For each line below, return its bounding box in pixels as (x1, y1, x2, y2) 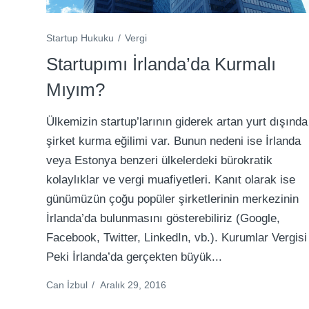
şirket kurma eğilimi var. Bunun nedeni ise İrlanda (46, 134, 301, 148)
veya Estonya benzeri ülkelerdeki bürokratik (46, 153, 273, 167)
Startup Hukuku (46, 32, 114, 43)
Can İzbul (46, 279, 88, 290)
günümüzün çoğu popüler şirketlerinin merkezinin (46, 192, 299, 206)
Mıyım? (46, 79, 106, 100)
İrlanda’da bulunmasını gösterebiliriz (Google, (46, 211, 281, 225)
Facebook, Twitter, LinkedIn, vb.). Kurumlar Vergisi (46, 230, 308, 244)
